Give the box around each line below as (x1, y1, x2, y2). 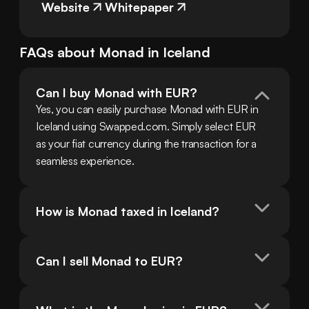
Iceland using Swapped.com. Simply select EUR (36, 119, 256, 134)
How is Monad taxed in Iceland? (36, 203, 219, 219)
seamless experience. (36, 154, 134, 168)
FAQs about (19, 43, 99, 61)
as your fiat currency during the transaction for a (36, 137, 257, 151)
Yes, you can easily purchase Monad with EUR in (36, 102, 259, 117)
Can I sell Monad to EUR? (36, 253, 183, 269)
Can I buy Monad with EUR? (36, 85, 197, 101)
